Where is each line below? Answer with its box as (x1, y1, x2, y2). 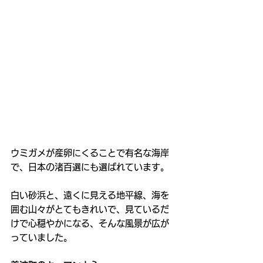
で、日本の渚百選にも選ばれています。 (11, 162, 169, 171)
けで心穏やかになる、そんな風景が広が (11, 218, 169, 228)
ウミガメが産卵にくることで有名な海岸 (11, 148, 169, 157)
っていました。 (11, 232, 72, 242)
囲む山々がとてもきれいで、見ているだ (11, 204, 169, 214)
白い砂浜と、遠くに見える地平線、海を (11, 190, 169, 200)
